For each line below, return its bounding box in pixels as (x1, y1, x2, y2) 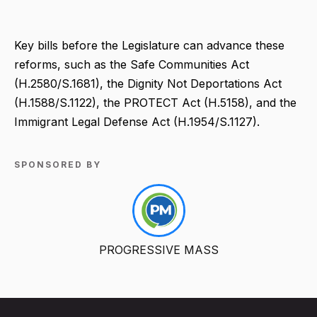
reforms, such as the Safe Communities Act (14, 57, 249, 72)
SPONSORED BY (14, 159, 101, 171)
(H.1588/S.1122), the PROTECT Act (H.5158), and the (14, 96, 296, 110)
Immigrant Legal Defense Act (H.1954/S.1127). (14, 115, 260, 129)
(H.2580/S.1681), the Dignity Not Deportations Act (14, 76, 282, 91)
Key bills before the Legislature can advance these (14, 38, 284, 53)
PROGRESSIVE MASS (98, 243, 219, 258)
